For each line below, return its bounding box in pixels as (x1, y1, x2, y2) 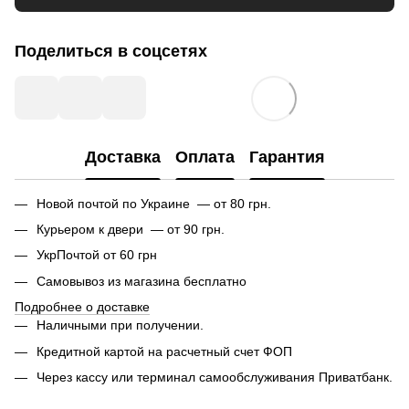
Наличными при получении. (37, 318, 204, 333)
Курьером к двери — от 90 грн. (37, 221, 225, 236)
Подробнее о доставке (15, 299, 150, 315)
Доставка (84, 148, 161, 167)
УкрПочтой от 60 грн (37, 247, 157, 263)
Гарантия (248, 148, 325, 167)
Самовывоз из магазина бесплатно (37, 273, 246, 288)
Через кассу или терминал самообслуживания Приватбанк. (37, 369, 393, 384)
